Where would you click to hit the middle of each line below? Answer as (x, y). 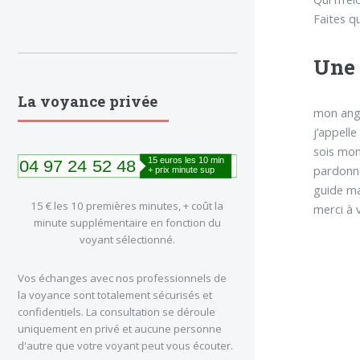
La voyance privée (88, 102)
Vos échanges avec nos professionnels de (122, 278)
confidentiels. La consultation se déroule (117, 311)
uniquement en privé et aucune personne (120, 328)
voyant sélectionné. (127, 240)
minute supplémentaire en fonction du (127, 223)
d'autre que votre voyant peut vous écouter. (125, 345)
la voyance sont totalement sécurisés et (115, 295)
